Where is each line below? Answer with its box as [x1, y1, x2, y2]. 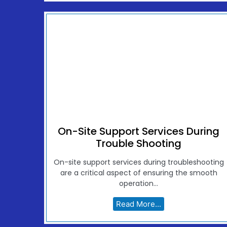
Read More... [116, 199, 162, 209]
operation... [119, 178, 159, 189]
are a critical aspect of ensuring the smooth [60, 168, 217, 178]
